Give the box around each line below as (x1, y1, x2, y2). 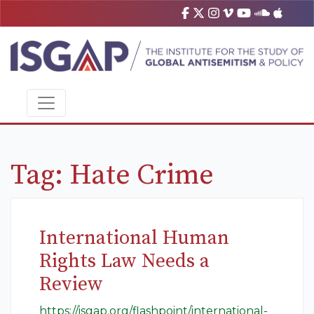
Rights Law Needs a (39, 249, 210, 274)
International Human (39, 226, 229, 251)
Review (39, 272, 103, 297)
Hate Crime (69, 158, 214, 193)
